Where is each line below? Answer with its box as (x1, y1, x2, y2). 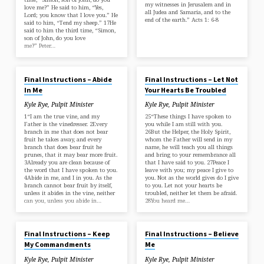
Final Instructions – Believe (144, 229, 239, 239)
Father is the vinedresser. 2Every (24, 120, 108, 128)
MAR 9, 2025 (140, 57, 169, 64)
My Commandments (24, 240, 91, 249)
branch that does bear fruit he (24, 143, 103, 151)
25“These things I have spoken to (144, 112, 231, 120)
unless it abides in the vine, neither (24, 189, 115, 197)
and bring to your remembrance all (144, 150, 236, 159)
